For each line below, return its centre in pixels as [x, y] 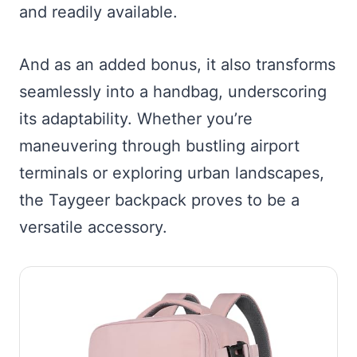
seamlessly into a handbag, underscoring [173, 92]
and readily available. [98, 12]
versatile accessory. [93, 228]
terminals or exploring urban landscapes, [172, 173]
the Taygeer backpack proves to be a [159, 200]
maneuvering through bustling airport [159, 146]
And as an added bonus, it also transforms [177, 65]
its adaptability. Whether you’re [136, 119]
